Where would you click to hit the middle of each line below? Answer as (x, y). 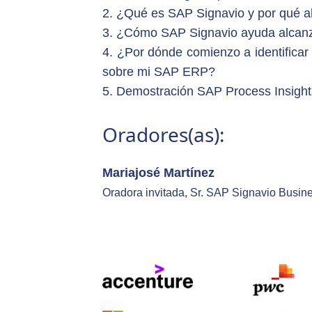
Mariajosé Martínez (159, 173)
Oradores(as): (164, 135)
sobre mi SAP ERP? (159, 72)
